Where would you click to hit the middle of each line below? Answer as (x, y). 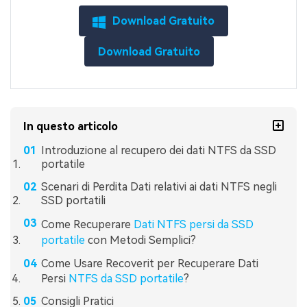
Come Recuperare (86, 224)
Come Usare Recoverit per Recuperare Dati (149, 263)
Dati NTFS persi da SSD (192, 224)
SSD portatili (73, 200)
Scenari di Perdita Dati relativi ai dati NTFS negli (159, 186)
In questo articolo (71, 127)
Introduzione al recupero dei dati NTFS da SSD (158, 151)
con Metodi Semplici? (140, 240)
